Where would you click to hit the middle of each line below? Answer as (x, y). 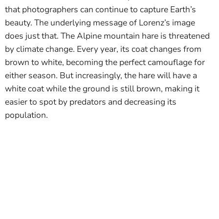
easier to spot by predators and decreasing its (91, 102)
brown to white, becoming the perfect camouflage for (105, 63)
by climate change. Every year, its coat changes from (103, 49)
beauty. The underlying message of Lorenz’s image (100, 23)
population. (26, 115)
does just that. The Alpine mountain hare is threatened (107, 36)
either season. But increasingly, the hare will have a (101, 76)
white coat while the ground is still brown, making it (102, 89)
